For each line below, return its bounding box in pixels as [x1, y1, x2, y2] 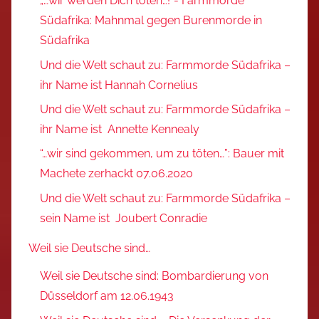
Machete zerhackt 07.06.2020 [40, 167, 193, 181]
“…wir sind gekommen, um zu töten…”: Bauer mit [40, 147, 284, 161]
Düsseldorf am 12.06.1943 [40, 289, 174, 303]
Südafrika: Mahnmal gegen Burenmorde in [40, 14, 262, 28]
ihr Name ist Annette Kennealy [40, 122, 199, 136]
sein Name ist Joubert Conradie [40, 211, 207, 225]
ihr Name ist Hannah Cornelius [40, 78, 198, 92]
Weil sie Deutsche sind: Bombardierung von [40, 269, 268, 283]
